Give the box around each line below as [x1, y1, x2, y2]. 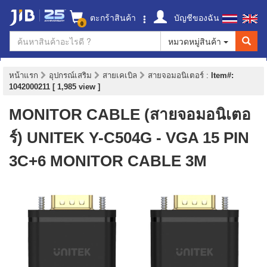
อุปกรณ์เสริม [49, 71, 94, 80]
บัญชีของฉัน [172, 11, 219, 23]
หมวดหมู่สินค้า [168, 35, 223, 47]
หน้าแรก [9, 71, 38, 80]
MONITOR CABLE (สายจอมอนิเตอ [9, 105, 251, 123]
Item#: [211, 71, 234, 80]
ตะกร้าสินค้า [88, 11, 136, 23]
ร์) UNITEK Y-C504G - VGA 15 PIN [9, 129, 249, 147]
